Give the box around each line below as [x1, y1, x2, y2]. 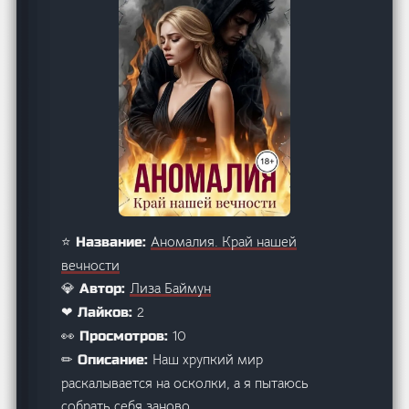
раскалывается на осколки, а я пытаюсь [61, 374, 309, 393]
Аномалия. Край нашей [151, 233, 298, 251]
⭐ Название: [61, 234, 152, 251]
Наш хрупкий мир [152, 351, 264, 369]
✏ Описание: [61, 351, 153, 369]
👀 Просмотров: [61, 328, 173, 345]
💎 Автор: [61, 280, 131, 298]
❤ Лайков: [61, 304, 138, 321]
